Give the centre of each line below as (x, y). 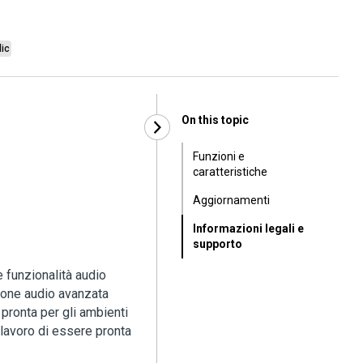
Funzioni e (219, 156)
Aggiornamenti (231, 200)
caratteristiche (230, 172)
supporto (218, 244)
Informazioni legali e (248, 228)
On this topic (215, 120)
